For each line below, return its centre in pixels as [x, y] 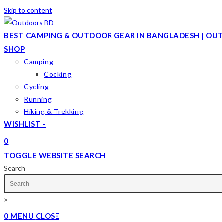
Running [38, 99]
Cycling [36, 86]
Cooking [58, 74]
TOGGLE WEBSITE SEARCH [55, 155]
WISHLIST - [25, 124]
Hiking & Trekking [54, 111]
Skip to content [28, 10]
